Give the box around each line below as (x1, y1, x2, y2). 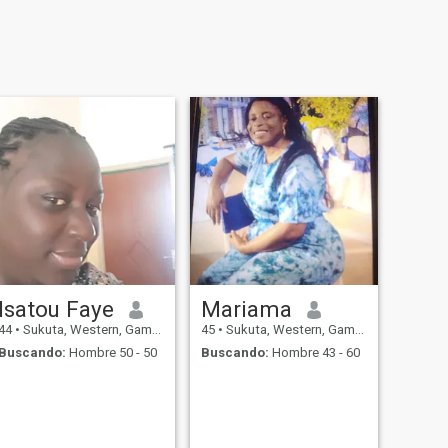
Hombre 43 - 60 (268, 344, 360, 360)
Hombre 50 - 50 (65, 344, 157, 360)
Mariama (200, 296, 292, 323)
